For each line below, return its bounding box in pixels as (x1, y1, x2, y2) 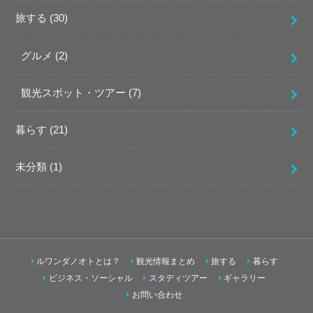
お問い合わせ (131, 291, 182, 300)
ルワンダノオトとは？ (36, 257, 121, 266)
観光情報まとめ (136, 257, 196, 266)
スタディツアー (148, 274, 208, 283)
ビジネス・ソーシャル (48, 274, 133, 283)
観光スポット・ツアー (20, 87, 129, 99)
